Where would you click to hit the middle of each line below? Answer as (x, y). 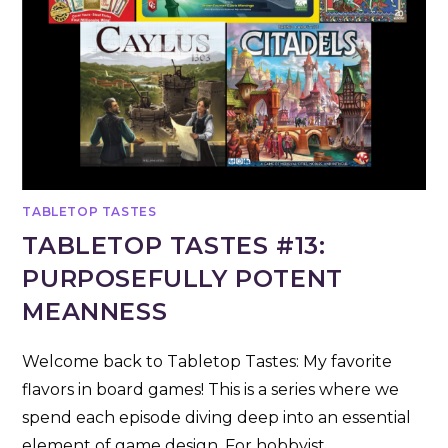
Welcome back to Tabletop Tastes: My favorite (207, 361)
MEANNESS (95, 311)
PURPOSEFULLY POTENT (182, 278)
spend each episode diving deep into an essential (217, 417)
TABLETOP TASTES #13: (174, 245)
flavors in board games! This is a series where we (211, 389)
